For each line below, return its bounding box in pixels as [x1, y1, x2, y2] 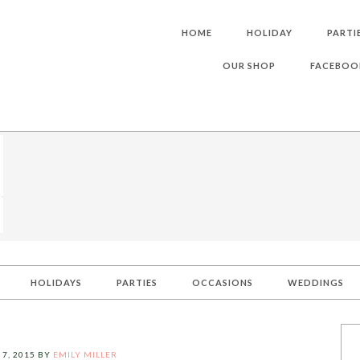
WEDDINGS [288, 277, 344, 288]
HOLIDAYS [31, 277, 82, 288]
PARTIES [117, 277, 157, 288]
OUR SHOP [223, 60, 276, 71]
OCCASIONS [192, 277, 253, 288]
